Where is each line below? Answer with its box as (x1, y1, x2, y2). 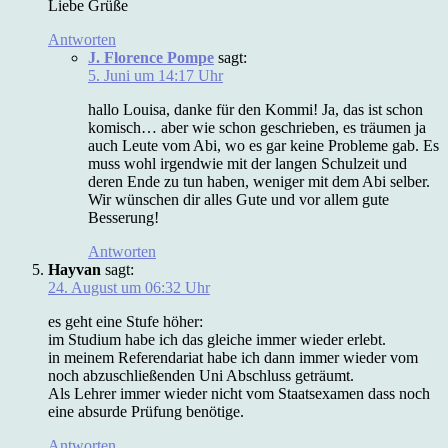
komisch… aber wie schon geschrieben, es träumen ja (88, 118, 426, 136)
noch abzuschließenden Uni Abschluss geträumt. (48, 366, 354, 384)
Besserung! (88, 208, 159, 226)
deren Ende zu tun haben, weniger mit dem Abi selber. (88, 172, 430, 190)
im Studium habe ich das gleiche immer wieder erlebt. (48, 330, 386, 348)
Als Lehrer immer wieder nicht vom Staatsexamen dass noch (48, 384, 430, 402)
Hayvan (48, 260, 101, 278)
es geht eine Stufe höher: (48, 312, 203, 330)
